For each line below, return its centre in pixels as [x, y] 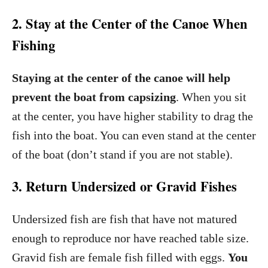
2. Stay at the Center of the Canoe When [130, 24]
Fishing [33, 45]
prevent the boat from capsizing [94, 97]
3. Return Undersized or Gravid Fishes [124, 186]
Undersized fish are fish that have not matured [124, 219]
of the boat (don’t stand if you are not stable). [122, 154]
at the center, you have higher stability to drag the [133, 116]
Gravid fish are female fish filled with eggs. [120, 257]
